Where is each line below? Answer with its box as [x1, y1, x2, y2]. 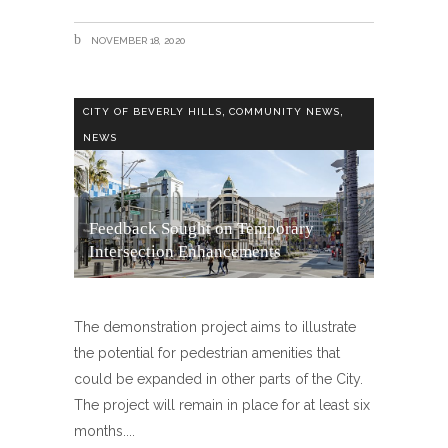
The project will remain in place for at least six [74, 396, 370, 413]
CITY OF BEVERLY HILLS [83, 105, 222, 117]
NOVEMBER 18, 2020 [88, 34, 186, 46]
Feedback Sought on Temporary [89, 218, 314, 238]
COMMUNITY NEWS [229, 105, 340, 117]
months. [74, 422, 126, 439]
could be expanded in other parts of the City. [74, 370, 363, 387]
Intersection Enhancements [89, 241, 281, 261]
